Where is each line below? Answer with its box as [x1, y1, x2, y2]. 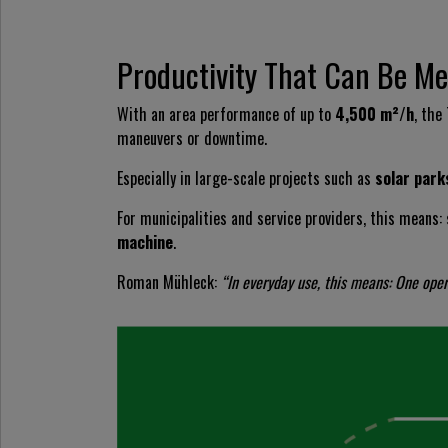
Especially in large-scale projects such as [117, 165, 375, 190]
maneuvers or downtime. [117, 125, 267, 150]
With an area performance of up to [117, 101, 335, 126]
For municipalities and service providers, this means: [117, 205, 446, 230]
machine [117, 229, 173, 254]
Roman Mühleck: [117, 269, 221, 294]
